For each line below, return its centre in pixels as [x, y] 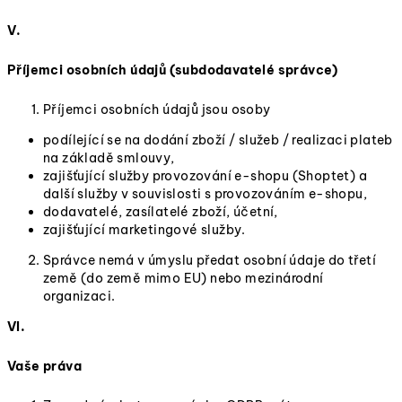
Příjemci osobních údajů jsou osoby [157, 109]
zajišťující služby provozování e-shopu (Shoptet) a [205, 176]
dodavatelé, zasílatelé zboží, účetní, [161, 212]
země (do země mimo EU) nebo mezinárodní [184, 278]
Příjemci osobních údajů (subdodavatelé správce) [173, 70]
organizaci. [79, 296]
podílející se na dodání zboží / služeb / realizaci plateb [218, 140]
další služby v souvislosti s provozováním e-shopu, [205, 194]
